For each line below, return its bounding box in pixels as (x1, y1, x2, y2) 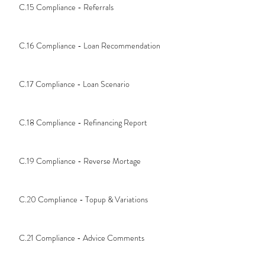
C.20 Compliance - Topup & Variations (19, 193, 148, 206)
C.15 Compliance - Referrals (19, 1, 114, 14)
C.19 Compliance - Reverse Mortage (19, 155, 141, 167)
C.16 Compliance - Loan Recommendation (19, 40, 160, 52)
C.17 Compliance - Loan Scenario (19, 78, 130, 91)
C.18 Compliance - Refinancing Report (19, 117, 147, 129)
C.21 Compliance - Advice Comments (19, 232, 144, 244)
